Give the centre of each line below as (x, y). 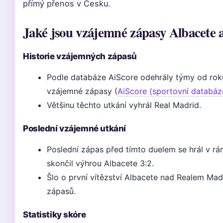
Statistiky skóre (55, 215)
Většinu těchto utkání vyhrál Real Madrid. (124, 105)
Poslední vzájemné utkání (74, 128)
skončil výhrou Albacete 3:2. (100, 163)
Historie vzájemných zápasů (80, 56)
